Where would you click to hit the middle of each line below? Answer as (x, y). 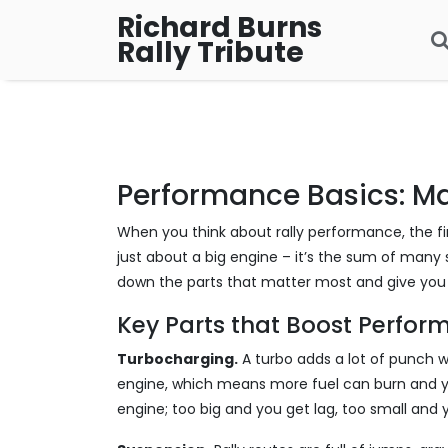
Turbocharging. (177, 359)
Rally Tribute (210, 52)
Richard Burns (219, 27)
